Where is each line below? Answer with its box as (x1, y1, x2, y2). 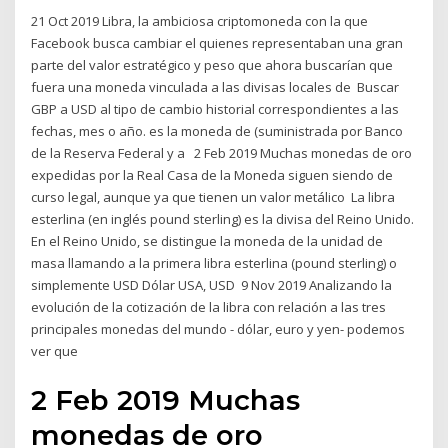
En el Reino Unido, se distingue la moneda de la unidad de (31, 232, 384, 251)
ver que (31, 342, 82, 361)
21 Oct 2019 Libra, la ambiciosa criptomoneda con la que (31, 12, 369, 31)
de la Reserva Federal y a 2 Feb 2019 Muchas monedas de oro (31, 144, 413, 163)
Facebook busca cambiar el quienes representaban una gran (31, 34, 404, 53)
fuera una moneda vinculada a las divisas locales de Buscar (31, 78, 400, 97)
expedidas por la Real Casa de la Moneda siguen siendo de (31, 166, 394, 185)
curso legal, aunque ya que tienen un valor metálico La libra (31, 188, 396, 207)
